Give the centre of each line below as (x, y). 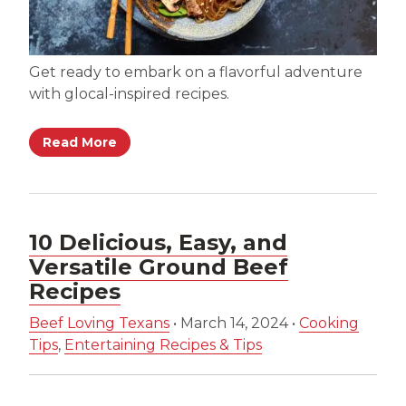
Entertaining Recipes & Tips (163, 344)
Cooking (329, 323)
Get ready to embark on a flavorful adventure (196, 72)
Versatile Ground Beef (159, 266)
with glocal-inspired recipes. (129, 93)
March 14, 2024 (234, 323)
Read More (80, 142)
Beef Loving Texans (99, 323)
